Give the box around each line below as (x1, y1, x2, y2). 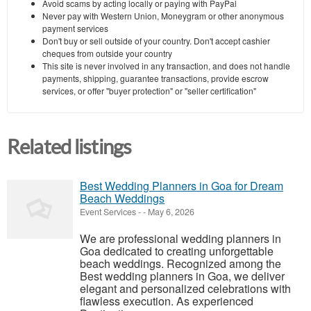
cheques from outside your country (42, 47, 172, 59)
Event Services (80, 205, 136, 219)
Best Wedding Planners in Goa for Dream (80, 178, 283, 194)
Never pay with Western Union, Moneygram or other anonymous (42, 9, 284, 22)
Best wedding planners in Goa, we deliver (80, 268, 285, 285)
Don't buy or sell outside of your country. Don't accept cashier (42, 34, 270, 47)
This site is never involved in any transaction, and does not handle (42, 59, 290, 72)
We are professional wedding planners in (80, 230, 281, 247)
